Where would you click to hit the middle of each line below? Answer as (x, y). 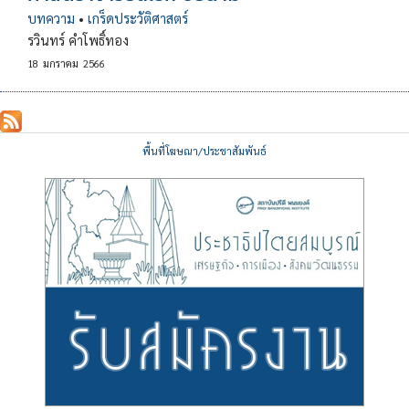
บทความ (51, 18)
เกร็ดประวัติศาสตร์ (138, 18)
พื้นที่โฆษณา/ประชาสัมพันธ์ (204, 151)
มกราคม (61, 63)
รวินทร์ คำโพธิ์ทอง (78, 40)
